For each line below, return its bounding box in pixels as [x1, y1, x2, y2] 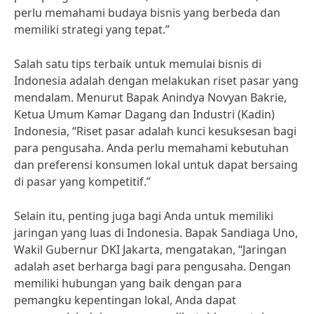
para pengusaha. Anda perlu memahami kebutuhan [14, 140, 289, 156]
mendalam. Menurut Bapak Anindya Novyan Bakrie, [14, 90, 287, 105]
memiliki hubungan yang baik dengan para [14, 275, 242, 291]
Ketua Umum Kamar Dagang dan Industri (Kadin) [14, 107, 275, 122]
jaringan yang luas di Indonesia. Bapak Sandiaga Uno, [14, 225, 298, 240]
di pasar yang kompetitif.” [14, 174, 151, 189]
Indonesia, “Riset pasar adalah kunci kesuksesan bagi [14, 123, 296, 139]
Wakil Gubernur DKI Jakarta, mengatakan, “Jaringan [14, 242, 287, 257]
